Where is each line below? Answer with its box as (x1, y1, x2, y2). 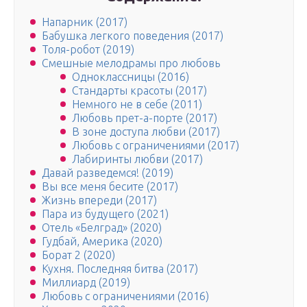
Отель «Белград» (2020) (42, 221, 162, 234)
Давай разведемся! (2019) (42, 167, 173, 180)
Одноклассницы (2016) (72, 71, 189, 84)
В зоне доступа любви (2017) (72, 125, 220, 138)
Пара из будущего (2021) (42, 208, 169, 221)
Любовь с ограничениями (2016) (42, 290, 209, 303)
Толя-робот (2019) (42, 43, 134, 56)
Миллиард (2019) (42, 276, 130, 289)
